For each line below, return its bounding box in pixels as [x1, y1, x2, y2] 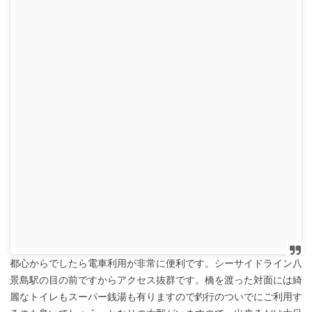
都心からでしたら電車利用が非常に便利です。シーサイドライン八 [10, 257, 302, 269]
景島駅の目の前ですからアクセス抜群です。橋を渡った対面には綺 [10, 274, 302, 286]
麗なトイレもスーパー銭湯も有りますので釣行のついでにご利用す [10, 290, 302, 302]
